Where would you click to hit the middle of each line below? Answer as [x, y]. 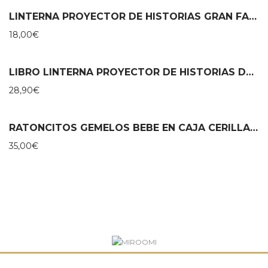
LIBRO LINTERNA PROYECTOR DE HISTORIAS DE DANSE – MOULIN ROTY [250, 72]
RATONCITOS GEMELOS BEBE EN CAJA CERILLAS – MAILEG [254, 127]
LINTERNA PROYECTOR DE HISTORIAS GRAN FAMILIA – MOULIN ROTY [253, 16]
